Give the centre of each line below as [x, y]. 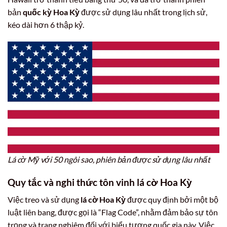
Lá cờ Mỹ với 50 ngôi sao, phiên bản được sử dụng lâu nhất [109, 159]
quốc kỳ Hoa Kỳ [51, 12]
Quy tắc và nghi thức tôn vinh [72, 182]
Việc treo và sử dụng [44, 200]
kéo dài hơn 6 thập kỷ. [46, 24]
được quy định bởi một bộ [172, 200]
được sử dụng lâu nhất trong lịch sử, [143, 12]
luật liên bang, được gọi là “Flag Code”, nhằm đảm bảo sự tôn [113, 212]
